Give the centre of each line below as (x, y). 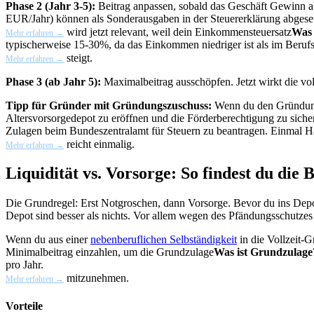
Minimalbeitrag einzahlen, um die (81, 252)
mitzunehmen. (96, 278)
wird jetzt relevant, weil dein (129, 32)
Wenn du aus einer (48, 240)
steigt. (78, 57)
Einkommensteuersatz (243, 32)
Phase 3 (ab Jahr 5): (53, 81)
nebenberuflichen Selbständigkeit (164, 240)
